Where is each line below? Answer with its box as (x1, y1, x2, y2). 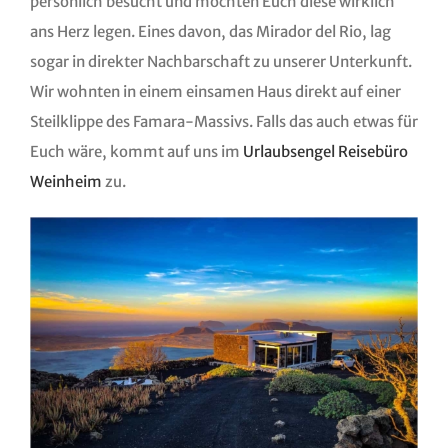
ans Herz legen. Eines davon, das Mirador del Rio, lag (29, 22, 391, 42)
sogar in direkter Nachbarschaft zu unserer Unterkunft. (29, 52, 412, 72)
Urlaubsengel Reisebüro (242, 142, 408, 162)
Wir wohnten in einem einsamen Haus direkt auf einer (29, 82, 401, 102)
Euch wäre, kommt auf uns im (29, 142, 243, 162)
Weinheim (29, 172, 102, 192)
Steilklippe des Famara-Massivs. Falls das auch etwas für (29, 112, 418, 132)
